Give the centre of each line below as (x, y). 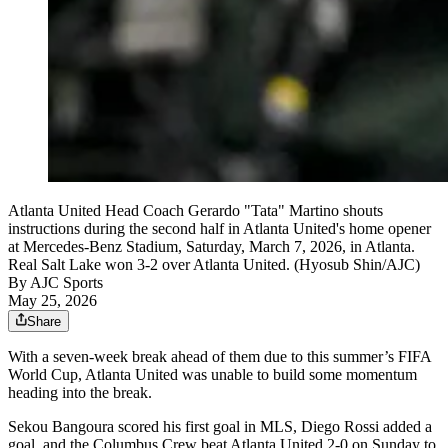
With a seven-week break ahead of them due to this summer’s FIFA (219, 356)
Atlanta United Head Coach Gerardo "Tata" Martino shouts (195, 210)
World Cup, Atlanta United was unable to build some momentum (212, 374)
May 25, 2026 (52, 300)
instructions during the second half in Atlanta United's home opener (219, 228)
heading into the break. (80, 392)
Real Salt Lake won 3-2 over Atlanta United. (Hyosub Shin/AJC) (214, 264)
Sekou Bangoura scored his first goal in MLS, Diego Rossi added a (220, 426)
